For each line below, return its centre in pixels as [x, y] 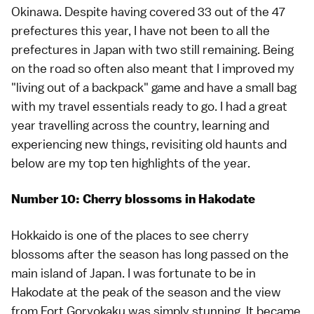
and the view [244, 292]
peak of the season [155, 292]
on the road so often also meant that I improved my [153, 68]
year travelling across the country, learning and [140, 125]
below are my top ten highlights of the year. [131, 163]
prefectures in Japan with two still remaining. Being [152, 49]
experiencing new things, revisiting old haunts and [149, 144]
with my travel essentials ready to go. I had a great [149, 106]
